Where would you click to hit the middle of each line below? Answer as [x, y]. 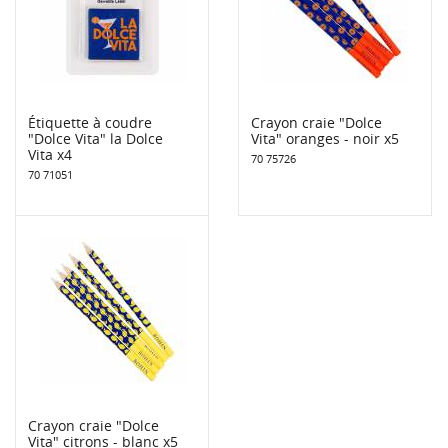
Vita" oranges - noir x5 [325, 138]
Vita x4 [50, 154]
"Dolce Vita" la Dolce [95, 138]
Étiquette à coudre [90, 122]
